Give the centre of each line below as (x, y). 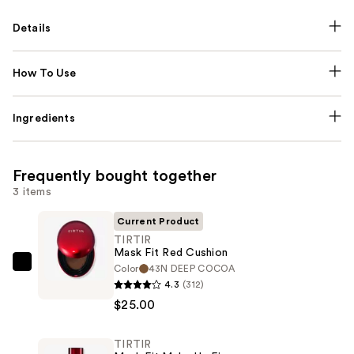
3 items (32, 192)
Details (32, 28)
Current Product (158, 221)
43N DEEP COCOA (192, 268)
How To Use (45, 73)
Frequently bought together (115, 176)
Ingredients (44, 118)
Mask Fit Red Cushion (171, 252)
